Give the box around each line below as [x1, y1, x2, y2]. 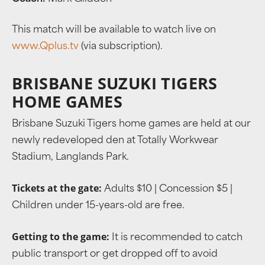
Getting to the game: [12, 230, 109, 243]
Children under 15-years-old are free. [12, 201, 185, 211]
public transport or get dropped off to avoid [12, 250, 218, 259]
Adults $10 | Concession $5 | [102, 185, 232, 194]
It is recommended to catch [109, 233, 243, 243]
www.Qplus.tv [12, 42, 79, 51]
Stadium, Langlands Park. [12, 153, 129, 162]
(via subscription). [79, 42, 163, 51]
